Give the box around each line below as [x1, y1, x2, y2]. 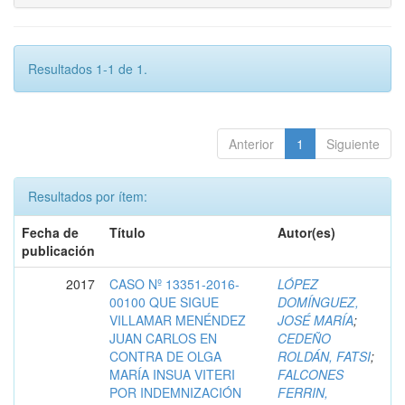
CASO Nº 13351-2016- [109, 275, 240, 293]
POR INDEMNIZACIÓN [109, 383, 241, 401]
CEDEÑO [278, 329, 331, 347]
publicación [22, 241, 95, 259]
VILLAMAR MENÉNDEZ [109, 311, 246, 329]
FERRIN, [278, 383, 328, 401]
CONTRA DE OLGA [109, 347, 221, 365]
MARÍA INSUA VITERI [109, 365, 235, 383]
